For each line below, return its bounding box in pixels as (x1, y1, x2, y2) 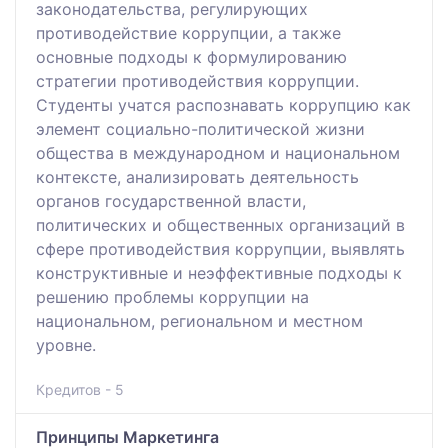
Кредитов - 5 (36, 380, 124, 398)
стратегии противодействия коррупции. (36, 70, 359, 91)
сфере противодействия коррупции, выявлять (36, 238, 405, 259)
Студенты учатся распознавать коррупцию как (36, 94, 411, 115)
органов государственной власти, (36, 190, 306, 211)
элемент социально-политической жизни (36, 118, 365, 139)
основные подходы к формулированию (36, 46, 347, 67)
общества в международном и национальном (36, 142, 400, 163)
